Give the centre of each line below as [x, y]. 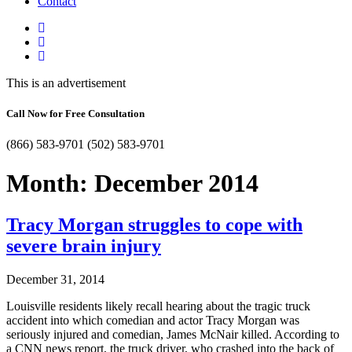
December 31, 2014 [55, 280]
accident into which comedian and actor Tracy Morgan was [153, 321]
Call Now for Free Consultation [75, 114]
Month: [50, 183]
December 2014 [176, 183]
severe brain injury [84, 246]
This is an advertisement [66, 83]
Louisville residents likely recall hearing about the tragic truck [158, 306]
